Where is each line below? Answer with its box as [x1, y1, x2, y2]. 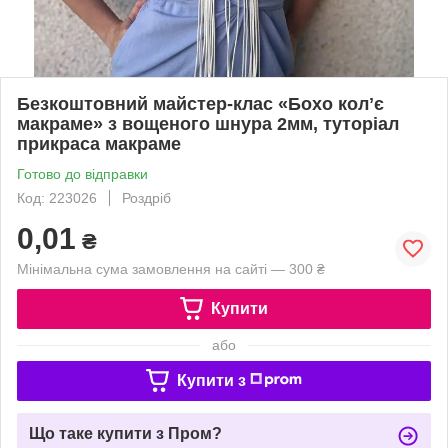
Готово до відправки [17, 165, 148, 182]
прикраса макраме [17, 133, 181, 154]
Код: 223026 [17, 189, 97, 206]
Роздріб [122, 189, 171, 206]
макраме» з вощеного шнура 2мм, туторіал [17, 113, 399, 134]
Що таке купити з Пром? [29, 424, 222, 442]
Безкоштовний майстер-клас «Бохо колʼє [17, 93, 384, 114]
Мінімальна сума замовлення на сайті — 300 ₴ [17, 260, 325, 277]
